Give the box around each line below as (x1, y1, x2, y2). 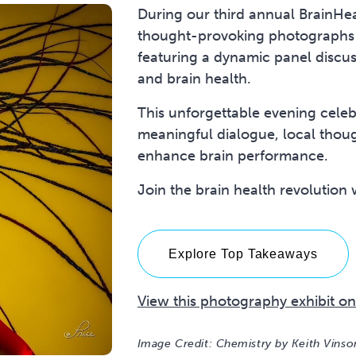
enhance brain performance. (137, 146, 328, 164)
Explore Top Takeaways (168, 246, 318, 261)
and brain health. (137, 69, 251, 87)
